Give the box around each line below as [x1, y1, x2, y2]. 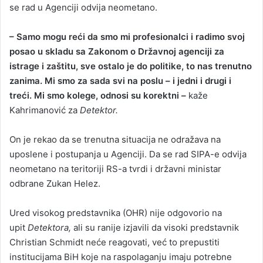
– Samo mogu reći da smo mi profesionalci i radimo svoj [9, 31, 245, 42]
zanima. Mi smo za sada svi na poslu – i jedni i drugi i [9, 75, 231, 86]
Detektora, [28, 221, 71, 233]
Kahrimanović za [9, 104, 80, 116]
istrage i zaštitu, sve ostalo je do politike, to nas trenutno [9, 60, 252, 72]
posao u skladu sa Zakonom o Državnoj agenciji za [9, 45, 224, 57]
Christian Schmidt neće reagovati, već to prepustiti [9, 236, 220, 248]
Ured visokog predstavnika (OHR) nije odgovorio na [9, 207, 222, 218]
